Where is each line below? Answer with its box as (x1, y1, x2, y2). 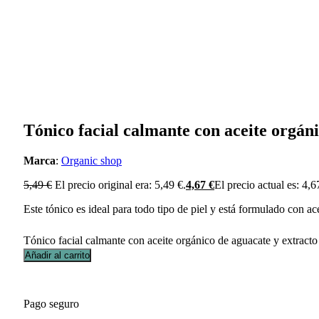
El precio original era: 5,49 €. (55, 178, 186, 191)
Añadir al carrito (25, 249, 90, 261)
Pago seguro (23, 297, 79, 310)
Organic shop (61, 154, 122, 167)
